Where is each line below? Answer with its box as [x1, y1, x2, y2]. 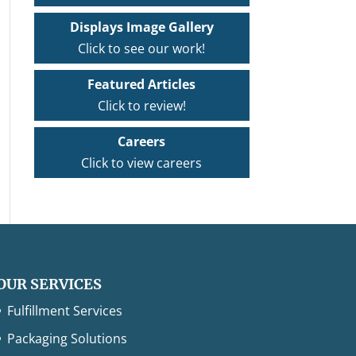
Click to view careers [81, 154, 203, 172]
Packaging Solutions [6, 329, 127, 347]
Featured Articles [87, 75, 196, 94]
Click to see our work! [78, 40, 206, 58]
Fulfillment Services [6, 301, 122, 319]
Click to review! [97, 97, 186, 115]
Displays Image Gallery [69, 18, 214, 37]
